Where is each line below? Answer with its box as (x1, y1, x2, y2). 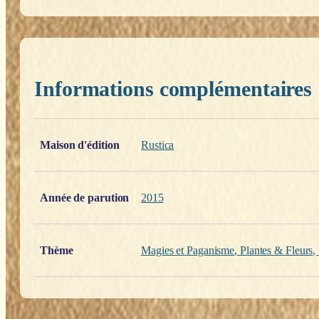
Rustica (141, 138, 174, 151)
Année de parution (40, 191, 130, 204)
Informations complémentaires (34, 76, 313, 100)
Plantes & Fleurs (239, 244, 313, 256)
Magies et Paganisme (141, 244, 235, 256)
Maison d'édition (40, 138, 120, 151)
